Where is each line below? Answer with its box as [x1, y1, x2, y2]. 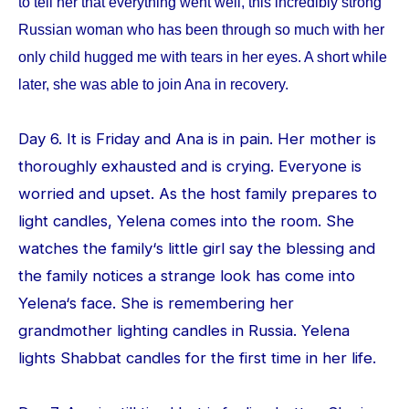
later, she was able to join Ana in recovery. [18, 77, 292, 92]
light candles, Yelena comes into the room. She [18, 212, 354, 230]
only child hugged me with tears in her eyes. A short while [18, 49, 387, 65]
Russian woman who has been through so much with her [18, 22, 384, 37]
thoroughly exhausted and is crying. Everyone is [18, 157, 362, 175]
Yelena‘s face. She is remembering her [18, 294, 294, 312]
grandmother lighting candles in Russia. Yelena [18, 321, 350, 340]
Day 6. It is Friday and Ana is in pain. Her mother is [18, 130, 376, 148]
